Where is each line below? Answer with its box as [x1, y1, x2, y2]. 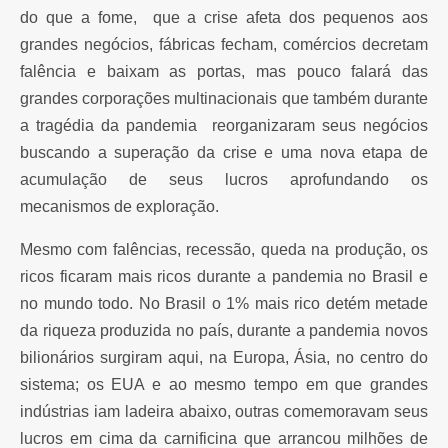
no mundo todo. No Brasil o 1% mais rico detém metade [20, 295, 428, 312]
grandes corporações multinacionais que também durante [20, 90, 428, 107]
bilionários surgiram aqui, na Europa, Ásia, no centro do [20, 349, 428, 366]
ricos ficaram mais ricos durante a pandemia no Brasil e [20, 268, 428, 285]
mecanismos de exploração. [20, 198, 219, 215]
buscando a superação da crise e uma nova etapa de [20, 144, 428, 161]
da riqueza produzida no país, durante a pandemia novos [20, 322, 428, 339]
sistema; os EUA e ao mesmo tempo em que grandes [20, 376, 428, 393]
